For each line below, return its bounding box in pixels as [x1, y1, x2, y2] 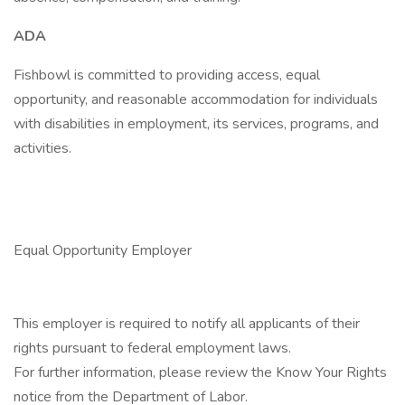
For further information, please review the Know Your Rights [14, 363, 387, 382]
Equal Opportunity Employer [14, 240, 192, 260]
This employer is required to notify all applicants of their [14, 314, 360, 334]
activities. [14, 138, 75, 158]
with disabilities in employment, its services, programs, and [14, 114, 379, 134]
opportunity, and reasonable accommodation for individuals [14, 89, 378, 109]
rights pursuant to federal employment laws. [14, 338, 291, 358]
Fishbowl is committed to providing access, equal [14, 65, 320, 85]
